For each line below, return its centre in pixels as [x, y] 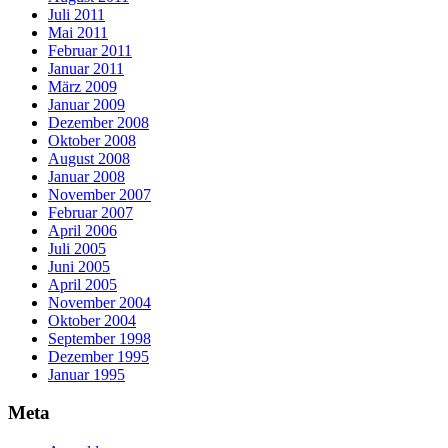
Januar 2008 [86, 176]
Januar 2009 [86, 104]
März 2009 [82, 86]
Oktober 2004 [92, 320]
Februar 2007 [90, 212]
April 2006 [82, 230]
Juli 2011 [76, 14]
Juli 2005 [77, 248]
